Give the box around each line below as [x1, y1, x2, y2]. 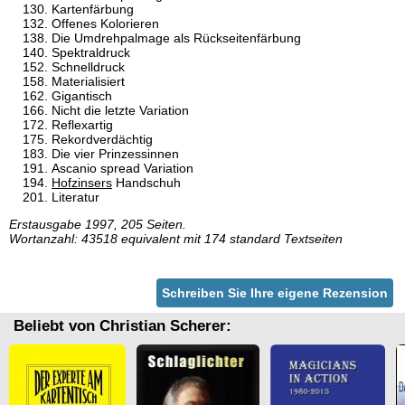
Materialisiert [52, 74, 125, 89]
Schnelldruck [52, 60, 125, 75]
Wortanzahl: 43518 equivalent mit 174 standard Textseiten [9, 231, 343, 247]
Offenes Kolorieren [52, 16, 159, 32]
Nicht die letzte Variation [52, 103, 189, 118]
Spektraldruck [52, 45, 130, 61]
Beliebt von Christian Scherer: [14, 317, 231, 335]
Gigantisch [52, 89, 112, 104]
